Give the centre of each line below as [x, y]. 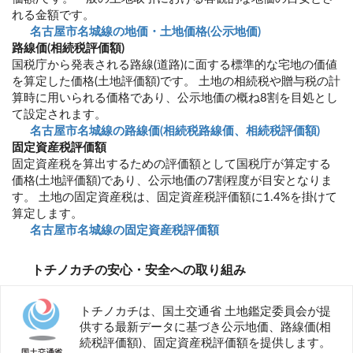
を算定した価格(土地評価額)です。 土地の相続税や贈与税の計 [176, 82]
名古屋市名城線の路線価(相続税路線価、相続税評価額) [174, 132]
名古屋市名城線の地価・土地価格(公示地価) [144, 32]
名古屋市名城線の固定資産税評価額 [123, 231]
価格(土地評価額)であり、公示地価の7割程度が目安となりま [172, 181]
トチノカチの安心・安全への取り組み [137, 271]
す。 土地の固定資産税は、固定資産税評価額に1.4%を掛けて [175, 198]
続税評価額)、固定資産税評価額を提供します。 [205, 343]
